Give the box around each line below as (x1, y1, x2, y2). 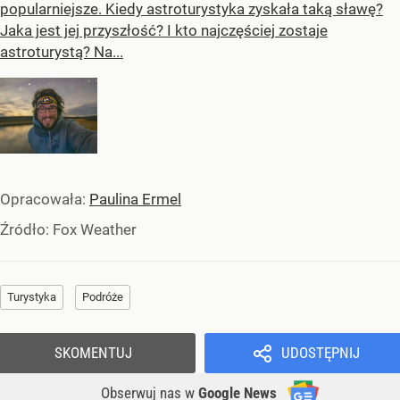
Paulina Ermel (89, 190, 181, 209)
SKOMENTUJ (54, 344, 132, 362)
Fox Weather (53, 221, 137, 239)
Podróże (82, 290, 123, 304)
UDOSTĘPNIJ (280, 344, 360, 362)
